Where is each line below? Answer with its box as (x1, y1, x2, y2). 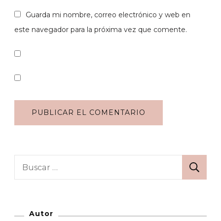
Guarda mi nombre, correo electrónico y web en (26, 10, 190, 20)
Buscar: (14, 156, 46, 167)
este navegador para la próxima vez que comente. (14, 25, 187, 35)
